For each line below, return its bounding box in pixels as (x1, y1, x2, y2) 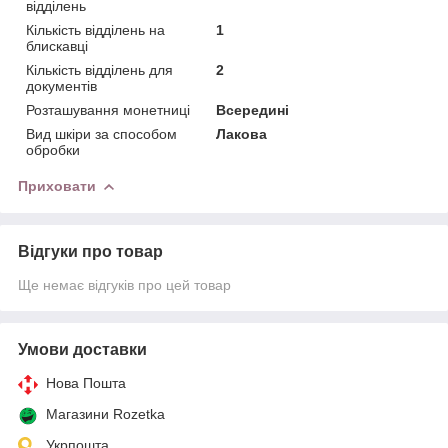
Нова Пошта (46, 374, 126, 391)
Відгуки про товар (18, 242, 163, 260)
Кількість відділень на (26, 21, 165, 38)
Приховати (18, 177, 96, 194)
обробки (26, 141, 80, 158)
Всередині (216, 101, 290, 118)
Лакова (216, 125, 268, 142)
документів (26, 77, 97, 94)
